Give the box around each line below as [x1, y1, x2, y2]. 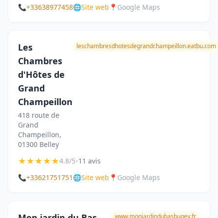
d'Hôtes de [18, 69, 65, 80]
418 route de [18, 110, 59, 120]
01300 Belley [18, 140, 59, 149]
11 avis [78, 156, 101, 165]
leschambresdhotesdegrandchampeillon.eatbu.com [76, 42, 216, 50]
